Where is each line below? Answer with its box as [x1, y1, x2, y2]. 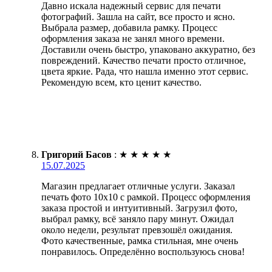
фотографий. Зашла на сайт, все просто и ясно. [41, 11, 235, 22]
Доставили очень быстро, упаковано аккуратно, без [41, 44, 255, 55]
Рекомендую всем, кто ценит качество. [41, 76, 202, 87]
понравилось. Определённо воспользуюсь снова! [41, 246, 245, 257]
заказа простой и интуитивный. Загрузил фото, [41, 202, 237, 213]
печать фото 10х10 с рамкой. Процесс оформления [41, 191, 250, 202]
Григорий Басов [41, 149, 112, 160]
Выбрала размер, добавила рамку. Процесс [41, 22, 217, 33]
